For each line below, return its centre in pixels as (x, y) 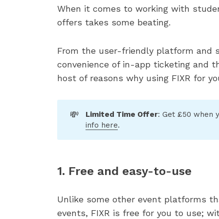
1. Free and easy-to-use (124, 171)
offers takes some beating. (114, 22)
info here (102, 125)
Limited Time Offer (122, 115)
